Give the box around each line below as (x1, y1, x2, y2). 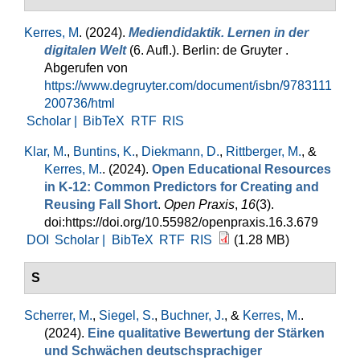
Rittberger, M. (226, 145, 301, 158)
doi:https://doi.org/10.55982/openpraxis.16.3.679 (44, 215, 318, 229)
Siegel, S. (99, 309, 154, 322)
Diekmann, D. (141, 145, 219, 158)
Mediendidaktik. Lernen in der (129, 26, 309, 39)
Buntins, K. (73, 145, 135, 158)
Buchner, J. (161, 309, 224, 322)
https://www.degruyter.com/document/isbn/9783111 (44, 79, 332, 92)
